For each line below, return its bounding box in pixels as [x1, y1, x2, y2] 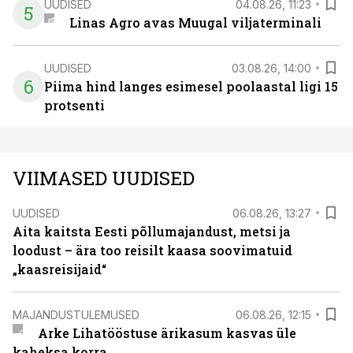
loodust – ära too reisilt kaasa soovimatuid [13, 242, 292, 258]
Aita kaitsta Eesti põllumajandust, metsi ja [13, 223, 291, 240]
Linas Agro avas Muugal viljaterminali [69, 14, 321, 31]
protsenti [44, 97, 105, 113]
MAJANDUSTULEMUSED [13, 307, 139, 321]
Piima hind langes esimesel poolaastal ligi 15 [44, 78, 338, 95]
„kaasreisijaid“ [13, 261, 106, 277]
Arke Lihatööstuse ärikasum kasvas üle [37, 325, 296, 341]
